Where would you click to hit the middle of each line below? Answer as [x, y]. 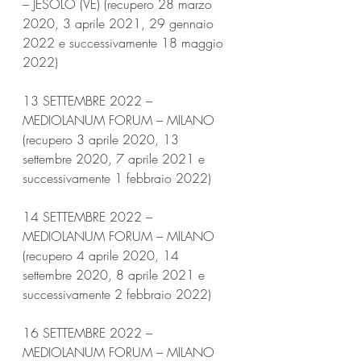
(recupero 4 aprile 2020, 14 [103, 255]
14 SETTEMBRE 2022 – [89, 216]
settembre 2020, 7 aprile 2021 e [116, 158]
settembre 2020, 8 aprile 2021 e [116, 274]
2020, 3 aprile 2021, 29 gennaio [120, 23]
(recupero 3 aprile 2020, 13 [103, 139]
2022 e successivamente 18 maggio [125, 42]
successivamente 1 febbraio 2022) [117, 178]
